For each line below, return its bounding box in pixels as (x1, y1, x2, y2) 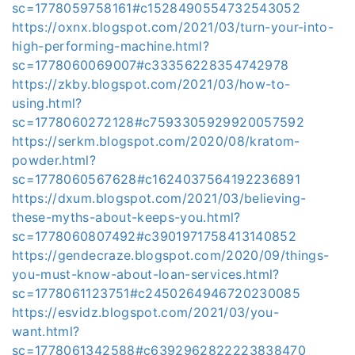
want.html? (12, 323, 80, 339)
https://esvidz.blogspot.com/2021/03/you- (12, 304, 280, 320)
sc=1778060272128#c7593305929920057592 (12, 114, 304, 130)
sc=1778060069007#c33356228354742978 (12, 57, 289, 73)
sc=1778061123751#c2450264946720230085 (12, 285, 300, 301)
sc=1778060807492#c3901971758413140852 (12, 228, 296, 244)
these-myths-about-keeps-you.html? (12, 209, 241, 225)
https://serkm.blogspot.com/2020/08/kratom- (12, 133, 300, 149)
